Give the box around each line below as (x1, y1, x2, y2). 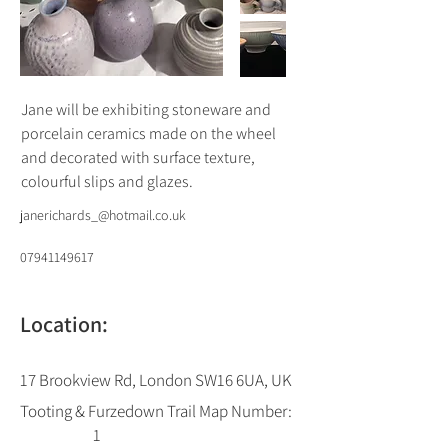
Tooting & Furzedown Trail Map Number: (20, 400, 295, 422)
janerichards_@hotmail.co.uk (20, 206, 186, 224)
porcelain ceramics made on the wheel (21, 123, 279, 144)
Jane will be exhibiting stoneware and (21, 99, 274, 120)
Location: (20, 310, 108, 338)
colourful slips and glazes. (21, 171, 193, 192)
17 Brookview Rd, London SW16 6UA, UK (20, 369, 292, 391)
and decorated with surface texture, (21, 147, 258, 168)
